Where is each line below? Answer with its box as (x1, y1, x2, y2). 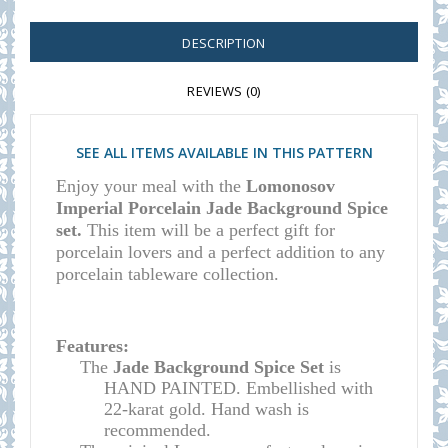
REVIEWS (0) (187, 82, 261, 100)
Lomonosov (246, 176, 335, 196)
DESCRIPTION (182, 34, 266, 52)
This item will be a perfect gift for (87, 220, 335, 240)
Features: (56, 336, 129, 356)
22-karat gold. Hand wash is (104, 399, 309, 419)
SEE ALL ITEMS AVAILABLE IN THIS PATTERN (75, 143, 373, 162)
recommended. (104, 420, 211, 440)
